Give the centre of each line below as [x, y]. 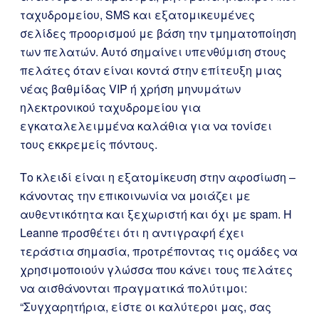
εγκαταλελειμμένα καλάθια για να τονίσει [146, 126]
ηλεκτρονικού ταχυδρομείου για [110, 107]
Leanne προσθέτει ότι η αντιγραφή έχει [132, 232]
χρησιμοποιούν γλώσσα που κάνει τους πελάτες [156, 270]
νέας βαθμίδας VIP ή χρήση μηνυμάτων [130, 89]
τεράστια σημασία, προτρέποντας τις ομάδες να [159, 251]
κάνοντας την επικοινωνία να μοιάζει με [135, 195]
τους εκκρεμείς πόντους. [89, 144]
